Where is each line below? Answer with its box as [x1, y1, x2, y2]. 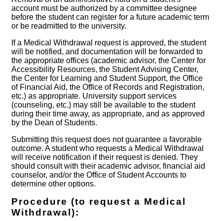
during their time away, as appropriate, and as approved [11, 110, 205, 118]
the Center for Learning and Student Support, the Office [11, 74, 203, 83]
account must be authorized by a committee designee [11, 4, 197, 13]
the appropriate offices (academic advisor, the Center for [11, 56, 206, 65]
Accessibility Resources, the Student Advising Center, [11, 65, 198, 74]
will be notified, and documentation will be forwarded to [11, 47, 203, 56]
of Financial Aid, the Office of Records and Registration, [11, 83, 204, 92]
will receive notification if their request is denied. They [11, 153, 198, 162]
